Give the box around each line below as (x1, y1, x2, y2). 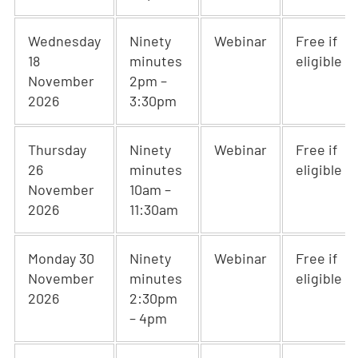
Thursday (28, 141, 86, 158)
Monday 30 (28, 249, 94, 267)
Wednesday (28, 32, 101, 50)
